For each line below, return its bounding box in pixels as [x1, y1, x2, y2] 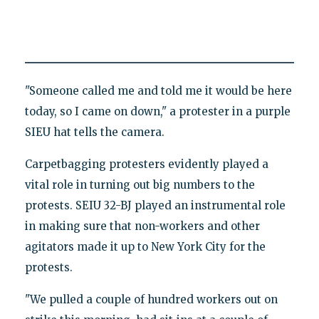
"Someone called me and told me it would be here [24, 84, 292, 98]
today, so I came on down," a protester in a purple [24, 105, 291, 119]
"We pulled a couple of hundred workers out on [24, 293, 278, 307]
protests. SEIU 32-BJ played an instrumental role [24, 199, 286, 213]
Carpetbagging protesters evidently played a [24, 157, 268, 172]
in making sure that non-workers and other [24, 219, 260, 234]
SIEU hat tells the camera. [24, 125, 164, 140]
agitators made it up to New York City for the [24, 240, 266, 254]
